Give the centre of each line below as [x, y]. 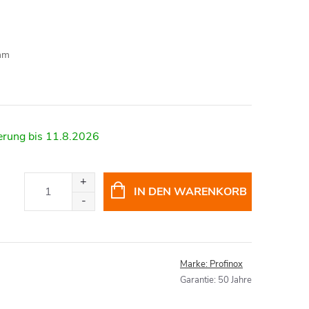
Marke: [195, 264]
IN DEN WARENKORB [190, 192]
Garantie [197, 280]
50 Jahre [235, 280]
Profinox [226, 264]
